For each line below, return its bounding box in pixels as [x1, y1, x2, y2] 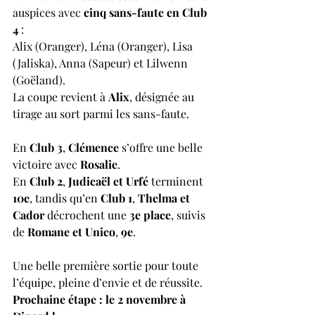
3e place [129, 207, 171, 222]
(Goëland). [13, 72, 65, 87]
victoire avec [13, 157, 80, 172]
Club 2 [30, 174, 63, 188]
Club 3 [30, 140, 63, 155]
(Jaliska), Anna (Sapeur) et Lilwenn [13, 56, 191, 70]
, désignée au [129, 89, 197, 104]
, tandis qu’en [30, 191, 101, 205]
